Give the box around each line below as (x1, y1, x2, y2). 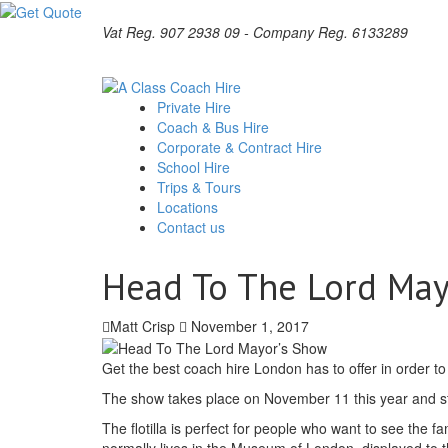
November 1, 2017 (187, 315, 309, 336)
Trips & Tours (157, 176, 245, 197)
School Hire (157, 156, 234, 177)
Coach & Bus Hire (157, 116, 273, 137)
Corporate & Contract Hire (157, 136, 326, 157)
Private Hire (157, 96, 235, 117)
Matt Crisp (110, 315, 175, 336)
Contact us (157, 216, 229, 237)
